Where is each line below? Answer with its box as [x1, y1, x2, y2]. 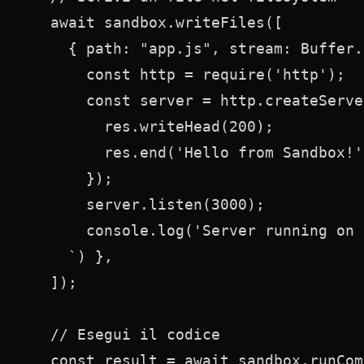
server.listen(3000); [32, 196, 265, 213]
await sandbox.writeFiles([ [32, 14, 283, 31]
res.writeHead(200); [32, 118, 274, 135]
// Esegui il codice [32, 326, 220, 343]
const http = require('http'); [32, 66, 345, 83]
